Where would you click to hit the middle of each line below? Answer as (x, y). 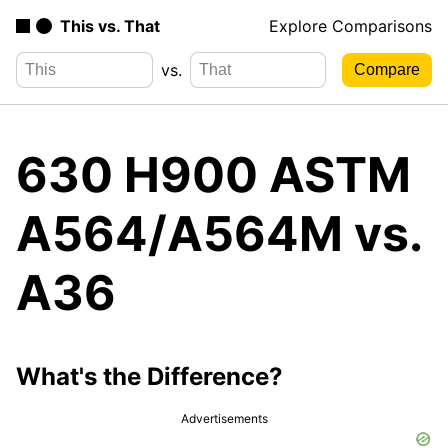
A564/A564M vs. (218, 233)
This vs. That (110, 26)
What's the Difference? (149, 376)
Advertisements (224, 418)
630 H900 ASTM (213, 174)
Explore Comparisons (350, 26)
